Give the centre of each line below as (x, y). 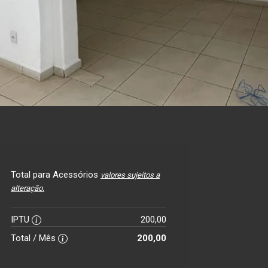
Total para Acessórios (56, 175)
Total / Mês (34, 238)
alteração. (28, 188)
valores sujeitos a (130, 175)
